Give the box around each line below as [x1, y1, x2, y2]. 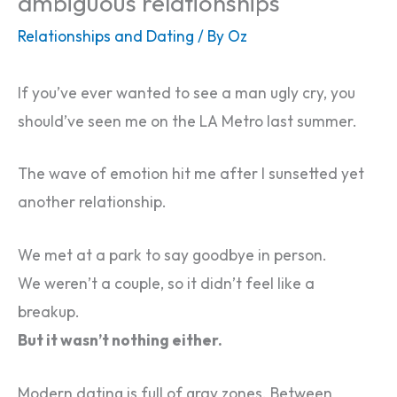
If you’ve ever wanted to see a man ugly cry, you [18, 82, 355, 103]
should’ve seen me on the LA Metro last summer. [18, 111, 357, 131]
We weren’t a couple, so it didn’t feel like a [18, 274, 315, 294]
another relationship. [18, 192, 167, 213]
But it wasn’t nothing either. [18, 331, 222, 351]
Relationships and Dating [18, 27, 194, 47]
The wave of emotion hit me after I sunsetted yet [18, 164, 364, 184]
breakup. [18, 302, 80, 323]
